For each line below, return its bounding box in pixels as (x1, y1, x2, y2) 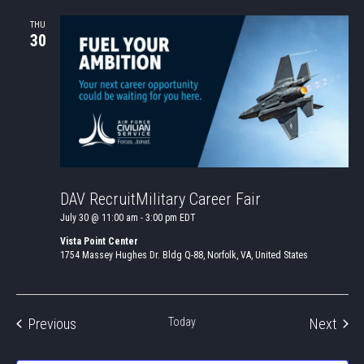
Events (75, 314, 113, 331)
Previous (28, 314, 76, 332)
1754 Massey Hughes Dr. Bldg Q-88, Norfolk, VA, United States (59, 249, 308, 261)
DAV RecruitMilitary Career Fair (59, 188, 261, 209)
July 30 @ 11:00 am (59, 211, 138, 223)
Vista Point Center (59, 235, 138, 247)
